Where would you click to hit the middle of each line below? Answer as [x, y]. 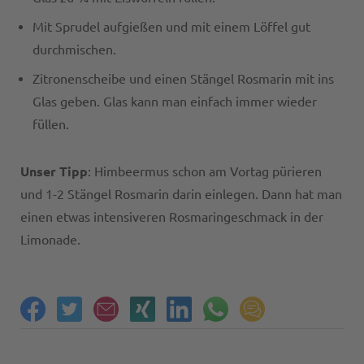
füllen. [51, 124]
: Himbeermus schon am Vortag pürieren [205, 171]
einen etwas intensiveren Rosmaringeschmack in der [172, 217]
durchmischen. [74, 50]
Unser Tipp [54, 171]
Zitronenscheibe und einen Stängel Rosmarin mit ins [183, 79]
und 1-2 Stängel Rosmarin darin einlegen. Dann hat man [181, 194]
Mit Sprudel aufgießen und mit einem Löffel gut [171, 27]
